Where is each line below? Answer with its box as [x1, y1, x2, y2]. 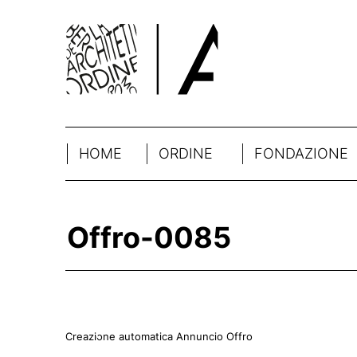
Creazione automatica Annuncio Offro [65, 330, 253, 343]
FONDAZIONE [254, 145, 348, 162]
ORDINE [159, 145, 213, 162]
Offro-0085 [67, 220, 231, 255]
